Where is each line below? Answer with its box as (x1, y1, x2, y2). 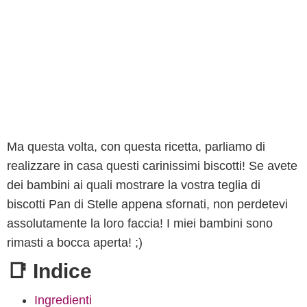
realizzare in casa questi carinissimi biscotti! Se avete (7, 159, 297, 173)
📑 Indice (7, 260, 92, 282)
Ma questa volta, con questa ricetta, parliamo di (7, 140, 265, 153)
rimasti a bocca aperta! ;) (7, 236, 143, 249)
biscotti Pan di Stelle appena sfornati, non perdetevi (7, 197, 288, 211)
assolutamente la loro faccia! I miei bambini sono (7, 217, 273, 230)
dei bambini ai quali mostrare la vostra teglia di (7, 178, 260, 192)
